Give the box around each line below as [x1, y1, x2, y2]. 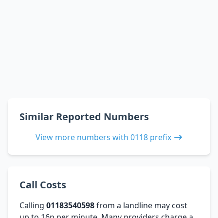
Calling [19, 200, 46, 211]
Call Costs [19, 178, 66, 191]
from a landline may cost [94, 200, 187, 211]
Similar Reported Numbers [19, 109, 149, 123]
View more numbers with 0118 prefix [35, 131, 171, 143]
